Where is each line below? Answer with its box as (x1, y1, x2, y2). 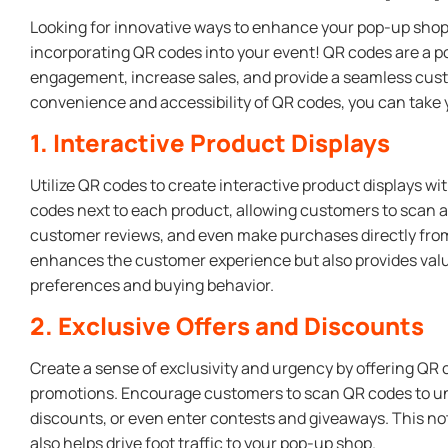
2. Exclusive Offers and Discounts (30, 309, 424, 343)
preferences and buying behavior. (30, 273, 274, 296)
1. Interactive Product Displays (30, 125, 390, 159)
